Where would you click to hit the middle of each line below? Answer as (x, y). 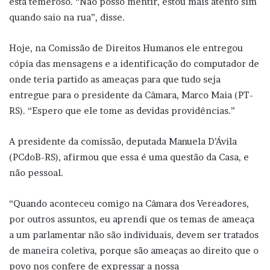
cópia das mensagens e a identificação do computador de (134, 63)
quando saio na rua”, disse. (67, 17)
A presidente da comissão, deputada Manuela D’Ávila (123, 141)
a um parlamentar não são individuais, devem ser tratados (134, 234)
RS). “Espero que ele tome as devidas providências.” (122, 110)
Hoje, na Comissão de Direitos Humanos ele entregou (126, 48)
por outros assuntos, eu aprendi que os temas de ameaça (132, 219)
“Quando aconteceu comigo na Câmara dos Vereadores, (129, 203)
